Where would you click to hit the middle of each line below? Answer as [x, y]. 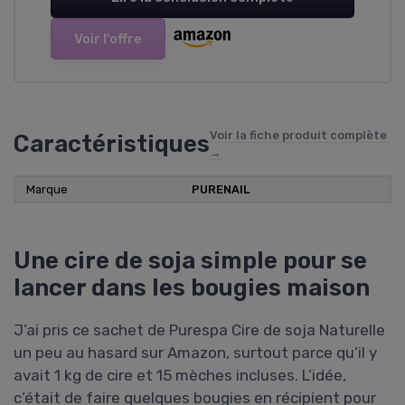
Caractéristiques [112, 144]
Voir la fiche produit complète [298, 136]
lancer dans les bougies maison [192, 288]
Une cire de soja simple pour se [190, 261]
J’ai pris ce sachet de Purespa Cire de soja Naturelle [199, 330]
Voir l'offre [108, 39]
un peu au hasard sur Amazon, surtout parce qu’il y [195, 353]
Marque [47, 190]
